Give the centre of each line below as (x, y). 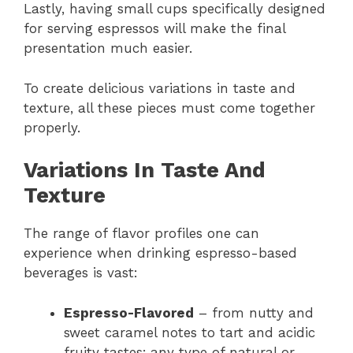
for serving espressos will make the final (154, 29)
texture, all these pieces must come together (169, 108)
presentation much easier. (108, 48)
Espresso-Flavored (129, 312)
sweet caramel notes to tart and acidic (190, 332)
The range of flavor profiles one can (141, 234)
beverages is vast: (81, 273)
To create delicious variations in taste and (160, 88)
